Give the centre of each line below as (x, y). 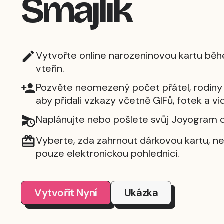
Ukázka (141, 193)
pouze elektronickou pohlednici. (108, 153)
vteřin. (50, 68)
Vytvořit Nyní (66, 193)
